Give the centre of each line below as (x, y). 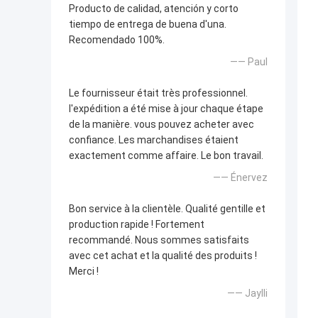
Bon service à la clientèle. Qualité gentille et (167, 209)
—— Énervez (240, 178)
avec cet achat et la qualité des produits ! (163, 256)
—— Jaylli (247, 294)
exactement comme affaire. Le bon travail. (166, 156)
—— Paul (249, 62)
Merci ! (84, 272)
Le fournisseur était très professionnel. (158, 93)
